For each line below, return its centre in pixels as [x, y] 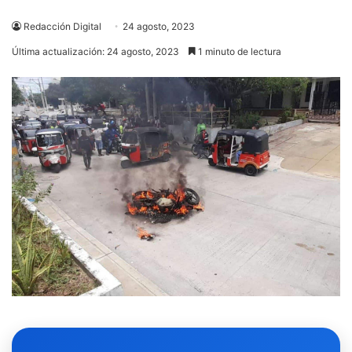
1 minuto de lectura [238, 52]
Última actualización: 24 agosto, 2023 [95, 52]
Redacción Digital [62, 27]
